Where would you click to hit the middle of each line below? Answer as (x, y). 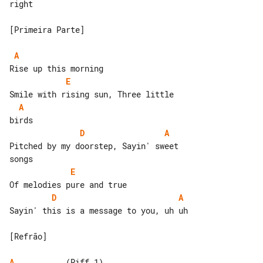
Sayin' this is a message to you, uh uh (99, 211)
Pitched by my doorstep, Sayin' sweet (96, 146)
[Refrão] (28, 237)
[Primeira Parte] (47, 30)
